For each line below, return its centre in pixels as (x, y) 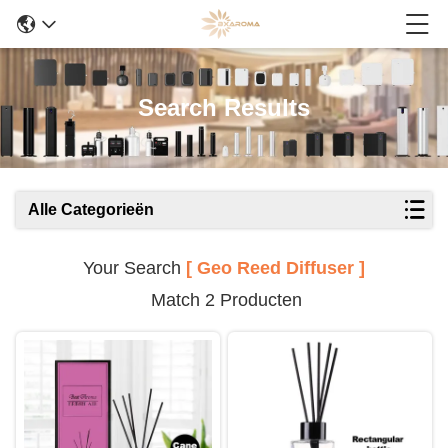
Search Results (224, 107)
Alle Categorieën (91, 209)
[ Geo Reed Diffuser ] (275, 268)
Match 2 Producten (224, 300)
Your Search (134, 268)
